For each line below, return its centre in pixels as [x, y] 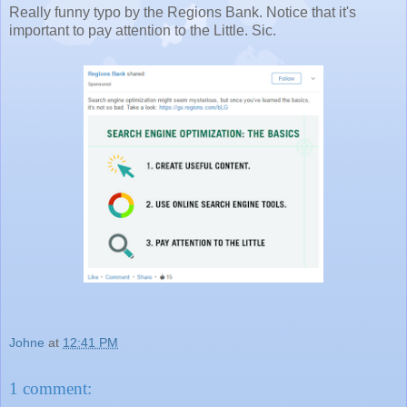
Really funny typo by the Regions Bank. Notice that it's [183, 12]
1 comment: [50, 389]
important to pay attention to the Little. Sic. [143, 30]
